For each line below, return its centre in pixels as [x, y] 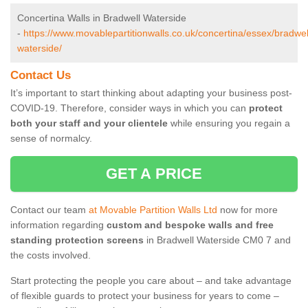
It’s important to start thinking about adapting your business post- [151, 93]
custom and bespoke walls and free [190, 225]
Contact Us [41, 76]
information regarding [58, 225]
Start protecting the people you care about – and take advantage [151, 281]
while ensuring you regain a [229, 123]
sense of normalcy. [51, 139]
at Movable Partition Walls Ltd [153, 210]
